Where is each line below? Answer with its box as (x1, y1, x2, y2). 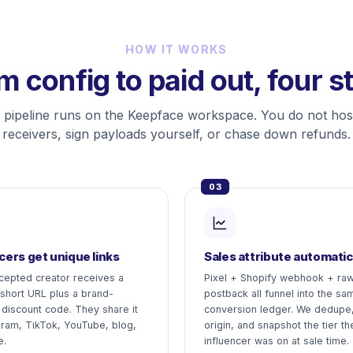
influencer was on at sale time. (204, 335, 349, 347)
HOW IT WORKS (125, 43, 228, 56)
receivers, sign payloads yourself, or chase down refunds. (2, 126, 351, 142)
